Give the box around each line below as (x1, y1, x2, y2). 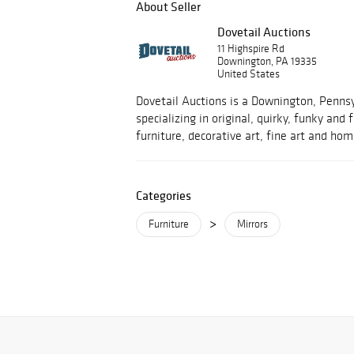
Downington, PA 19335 (217, 55, 317, 68)
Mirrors (237, 217, 268, 231)
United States (217, 67, 280, 81)
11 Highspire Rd (217, 42, 284, 55)
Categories (136, 187, 191, 203)
